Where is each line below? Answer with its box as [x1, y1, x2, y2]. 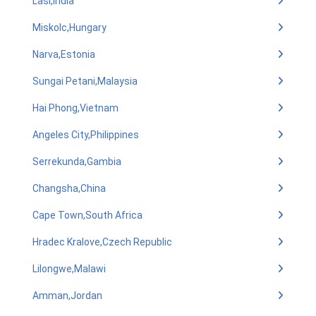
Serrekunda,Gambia [32, 156, 121, 167]
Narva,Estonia [32, 49, 95, 60]
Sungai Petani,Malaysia [32, 75, 138, 87]
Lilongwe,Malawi [32, 263, 106, 274]
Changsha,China [32, 183, 106, 194]
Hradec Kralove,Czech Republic [32, 236, 172, 248]
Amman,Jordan [32, 290, 102, 301]
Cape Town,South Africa [32, 209, 142, 221]
